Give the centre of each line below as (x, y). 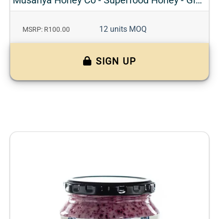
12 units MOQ (123, 29)
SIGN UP (116, 61)
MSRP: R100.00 (46, 29)
